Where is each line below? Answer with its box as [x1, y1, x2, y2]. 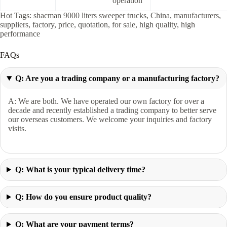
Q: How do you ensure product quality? [15, 193, 152, 202]
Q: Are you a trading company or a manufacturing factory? [15, 74, 219, 83]
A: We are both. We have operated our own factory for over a [8, 97, 204, 106]
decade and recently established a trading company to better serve [8, 106, 216, 115]
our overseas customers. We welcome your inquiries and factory [8, 115, 212, 124]
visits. [8, 124, 26, 133]
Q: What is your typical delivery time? [15, 165, 145, 174]
